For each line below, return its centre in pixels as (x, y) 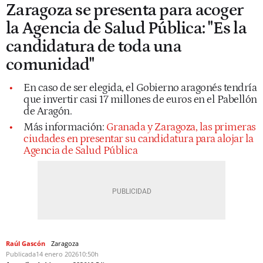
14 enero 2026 (57, 254)
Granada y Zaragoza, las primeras (181, 127)
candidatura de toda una (94, 46)
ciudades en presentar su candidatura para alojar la (139, 139)
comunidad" (50, 65)
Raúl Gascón (26, 243)
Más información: (65, 127)
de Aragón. (48, 111)
